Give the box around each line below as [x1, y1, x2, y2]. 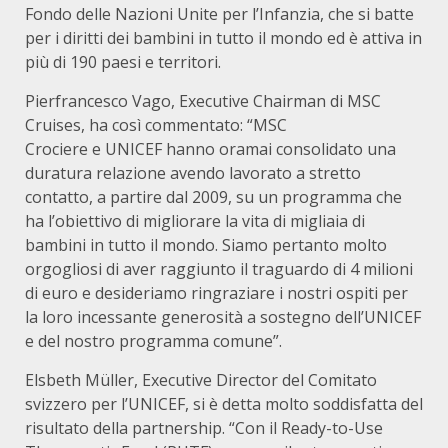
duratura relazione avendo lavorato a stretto [25, 162, 361, 184]
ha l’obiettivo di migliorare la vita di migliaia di [25, 210, 365, 232]
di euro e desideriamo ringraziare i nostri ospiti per [25, 282, 408, 304]
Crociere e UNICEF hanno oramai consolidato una [25, 138, 396, 160]
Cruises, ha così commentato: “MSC [25, 114, 287, 136]
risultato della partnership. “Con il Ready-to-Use [25, 417, 383, 439]
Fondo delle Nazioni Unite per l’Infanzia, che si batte [25, 3, 414, 25]
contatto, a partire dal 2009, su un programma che [25, 186, 402, 208]
